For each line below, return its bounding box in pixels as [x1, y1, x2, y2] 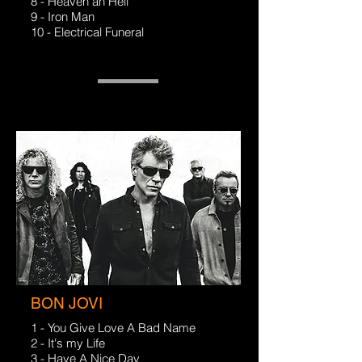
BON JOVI [31, 294, 103, 312]
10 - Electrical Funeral [31, 24, 144, 40]
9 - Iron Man [31, 9, 95, 24]
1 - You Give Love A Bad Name [31, 320, 196, 335]
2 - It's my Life [31, 335, 105, 351]
